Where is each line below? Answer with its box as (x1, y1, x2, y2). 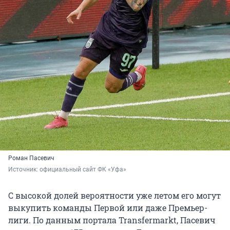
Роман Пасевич (8, 155, 54, 162)
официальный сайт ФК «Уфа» (40, 166, 126, 174)
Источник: (8, 166, 40, 174)
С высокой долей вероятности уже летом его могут (8, 190, 221, 201)
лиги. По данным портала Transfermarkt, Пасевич (8, 215, 216, 226)
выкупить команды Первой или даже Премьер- (8, 202, 207, 214)
